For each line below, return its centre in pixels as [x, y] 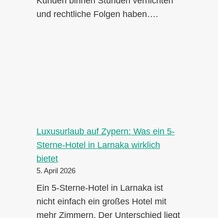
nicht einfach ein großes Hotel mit [101, 202]
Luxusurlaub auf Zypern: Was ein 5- [106, 132]
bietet [47, 159]
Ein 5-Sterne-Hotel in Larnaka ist [100, 188]
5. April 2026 [56, 171]
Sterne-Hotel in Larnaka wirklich [98, 145]
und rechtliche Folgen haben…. [97, 14]
